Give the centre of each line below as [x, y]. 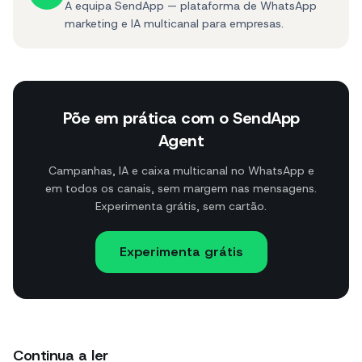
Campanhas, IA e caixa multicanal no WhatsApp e [181, 171]
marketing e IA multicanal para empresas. [174, 24]
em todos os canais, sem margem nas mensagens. [181, 189]
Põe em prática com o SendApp [181, 118]
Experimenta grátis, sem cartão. [181, 206]
